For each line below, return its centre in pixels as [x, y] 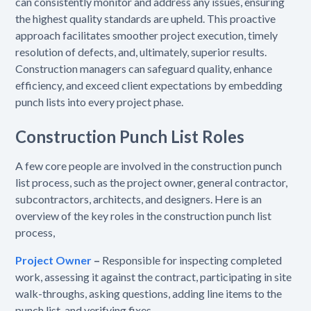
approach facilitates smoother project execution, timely [147, 35]
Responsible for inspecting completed [192, 260]
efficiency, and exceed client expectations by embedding [149, 85]
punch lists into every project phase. [100, 102]
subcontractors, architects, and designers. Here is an [139, 199]
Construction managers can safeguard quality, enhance [144, 69]
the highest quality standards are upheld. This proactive [146, 19]
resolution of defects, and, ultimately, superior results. [141, 52]
